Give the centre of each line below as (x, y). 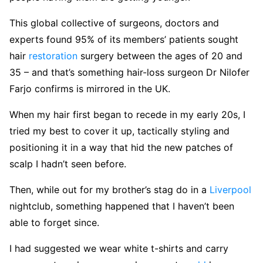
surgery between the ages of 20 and (160, 56)
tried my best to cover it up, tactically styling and (119, 131)
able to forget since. (54, 222)
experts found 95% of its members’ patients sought (124, 39)
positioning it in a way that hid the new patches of (121, 147)
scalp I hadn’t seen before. (68, 164)
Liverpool (230, 190)
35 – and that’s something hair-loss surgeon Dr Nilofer (129, 72)
